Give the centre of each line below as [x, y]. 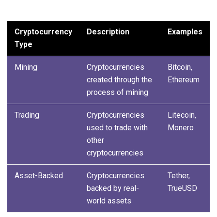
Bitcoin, [180, 67]
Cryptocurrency [43, 31]
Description [108, 31]
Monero [181, 127]
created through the [119, 79]
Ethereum [184, 79]
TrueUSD [182, 188]
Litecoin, [182, 115]
